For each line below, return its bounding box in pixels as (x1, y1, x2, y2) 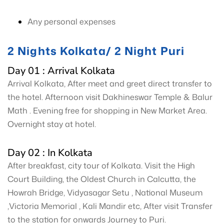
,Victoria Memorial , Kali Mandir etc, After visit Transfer (7, 200, 212, 211)
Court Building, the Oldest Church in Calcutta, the (7, 173, 196, 184)
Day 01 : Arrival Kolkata (7, 64, 115, 77)
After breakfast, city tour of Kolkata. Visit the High (7, 160, 195, 171)
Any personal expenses (27, 16, 115, 27)
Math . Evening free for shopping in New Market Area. (7, 105, 209, 116)
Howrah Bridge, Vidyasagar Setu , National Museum (7, 187, 202, 198)
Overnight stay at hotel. (7, 118, 96, 129)
